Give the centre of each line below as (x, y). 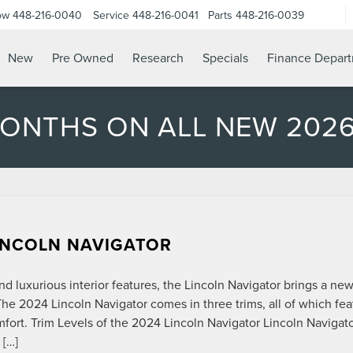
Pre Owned (83, 58)
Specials (225, 58)
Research (158, 58)
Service (111, 15)
